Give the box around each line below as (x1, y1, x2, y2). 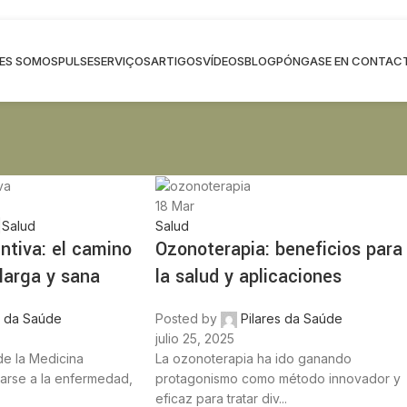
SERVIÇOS (93, 54, 151, 68)
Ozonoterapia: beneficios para (155, 236, 403, 263)
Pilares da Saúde (241, 311, 343, 327)
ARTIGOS (150, 54, 203, 68)
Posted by (155, 311, 218, 327)
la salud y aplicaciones (155, 263, 342, 291)
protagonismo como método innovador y (155, 371, 402, 387)
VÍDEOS (202, 54, 244, 68)
